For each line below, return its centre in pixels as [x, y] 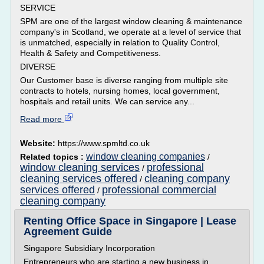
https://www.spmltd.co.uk [104, 143]
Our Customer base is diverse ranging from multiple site [124, 80]
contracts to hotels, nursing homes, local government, [120, 91]
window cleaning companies [146, 156]
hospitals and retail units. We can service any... [107, 101]
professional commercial [159, 190]
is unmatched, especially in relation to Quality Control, [120, 42]
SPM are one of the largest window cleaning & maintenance [131, 21]
